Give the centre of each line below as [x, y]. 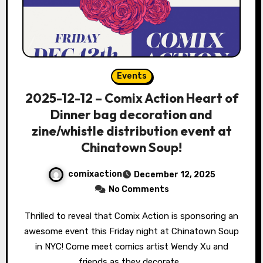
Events [131, 76]
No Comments [139, 190]
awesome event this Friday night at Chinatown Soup [131, 232]
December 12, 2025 [174, 175]
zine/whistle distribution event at [131, 131]
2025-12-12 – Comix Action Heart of [131, 98]
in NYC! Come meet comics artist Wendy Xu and [131, 247]
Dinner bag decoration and [131, 115]
